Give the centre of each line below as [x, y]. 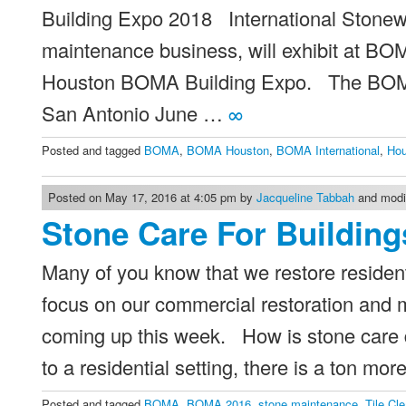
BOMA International [329, 150]
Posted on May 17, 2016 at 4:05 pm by [153, 197]
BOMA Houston [228, 150]
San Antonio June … [135, 113]
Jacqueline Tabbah [306, 197]
